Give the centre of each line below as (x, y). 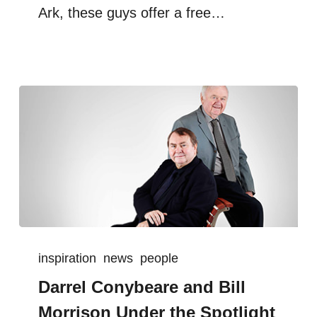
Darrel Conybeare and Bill (142, 287)
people (160, 258)
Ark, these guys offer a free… (132, 13)
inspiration (68, 258)
